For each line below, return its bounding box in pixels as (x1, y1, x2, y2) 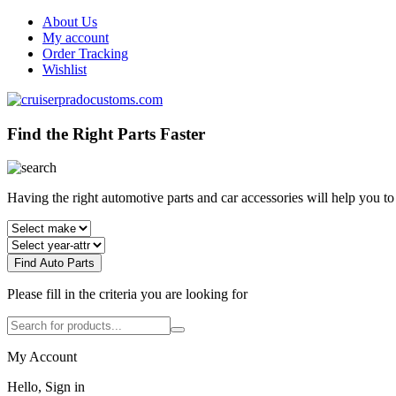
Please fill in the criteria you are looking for (7, 286, 247, 302)
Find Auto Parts (14, 256, 95, 270)
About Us (42, 14, 97, 29)
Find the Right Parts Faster (7, 124, 205, 143)
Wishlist (42, 62, 87, 77)
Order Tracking (42, 46, 128, 61)
